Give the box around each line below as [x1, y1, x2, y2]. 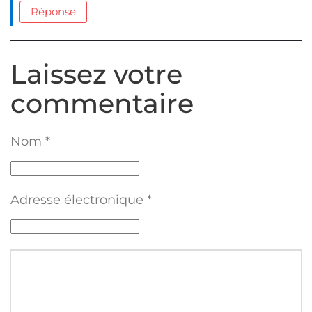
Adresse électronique [10, 192, 143, 208]
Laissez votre [10, 58, 182, 91]
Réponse [31, 4, 76, 18]
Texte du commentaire [10, 250, 153, 266]
